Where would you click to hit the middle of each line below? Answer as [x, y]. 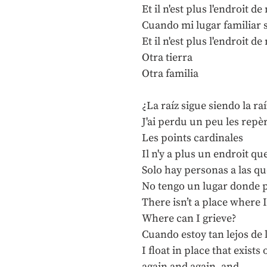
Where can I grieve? [189, 218]
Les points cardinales [193, 138]
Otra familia [170, 74]
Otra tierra [167, 58]
